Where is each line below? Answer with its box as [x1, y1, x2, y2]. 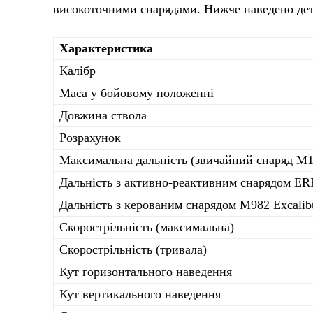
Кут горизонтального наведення [59, 264, 232, 279]
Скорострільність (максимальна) [59, 219, 234, 234]
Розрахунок [59, 130, 121, 145]
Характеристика [59, 41, 153, 55]
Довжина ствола [59, 108, 147, 122]
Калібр [59, 63, 96, 78]
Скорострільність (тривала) [59, 242, 207, 256]
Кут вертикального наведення [59, 286, 221, 301]
